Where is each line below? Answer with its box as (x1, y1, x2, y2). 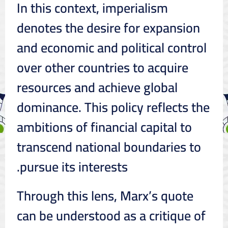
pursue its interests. (19, 154, 128, 179)
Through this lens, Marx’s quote (16, 183, 193, 208)
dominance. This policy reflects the (16, 94, 210, 120)
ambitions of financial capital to (16, 114, 192, 139)
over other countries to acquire (16, 54, 188, 80)
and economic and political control (16, 35, 207, 60)
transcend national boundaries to (16, 134, 201, 159)
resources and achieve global (16, 74, 178, 100)
